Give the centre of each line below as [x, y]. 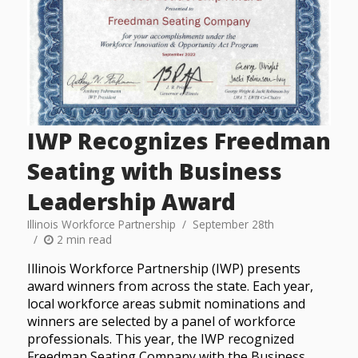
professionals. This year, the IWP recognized [160, 339]
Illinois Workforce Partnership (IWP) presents [163, 269]
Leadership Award [131, 202]
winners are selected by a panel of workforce [161, 322]
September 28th [233, 225]
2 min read [82, 240]
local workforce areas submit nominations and [166, 304]
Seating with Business [154, 171]
